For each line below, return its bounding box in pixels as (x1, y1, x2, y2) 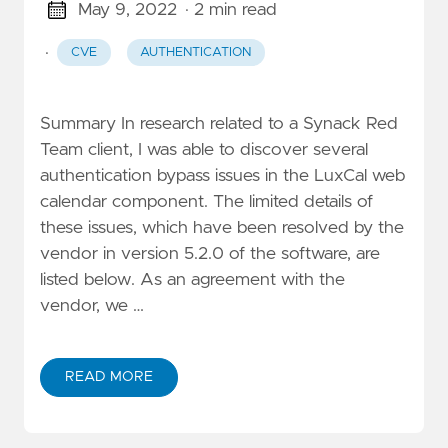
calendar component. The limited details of (40, 193, 373, 212)
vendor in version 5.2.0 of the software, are (40, 245, 380, 264)
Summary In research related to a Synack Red (40, 115, 398, 134)
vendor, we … (40, 297, 144, 316)
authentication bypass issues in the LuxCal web (40, 167, 405, 186)
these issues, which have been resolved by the (40, 219, 404, 238)
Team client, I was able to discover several (40, 141, 368, 160)
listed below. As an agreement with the (40, 271, 345, 290)
